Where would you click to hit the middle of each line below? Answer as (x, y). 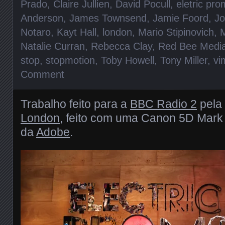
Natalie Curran (53, 46)
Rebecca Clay (122, 46)
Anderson (42, 18)
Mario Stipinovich (176, 32)
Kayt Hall (77, 32)
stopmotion (70, 60)
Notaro (36, 32)
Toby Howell (128, 60)
